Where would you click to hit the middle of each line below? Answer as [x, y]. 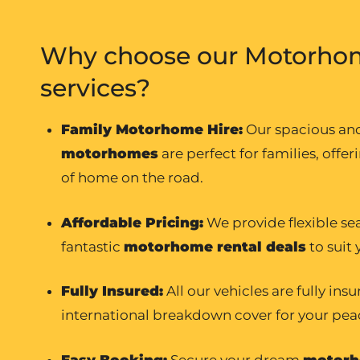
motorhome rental [192, 246]
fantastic [92, 246]
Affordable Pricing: [132, 222]
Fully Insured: [112, 291]
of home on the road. [132, 178]
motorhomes [109, 154]
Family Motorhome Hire [149, 130]
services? [95, 88]
